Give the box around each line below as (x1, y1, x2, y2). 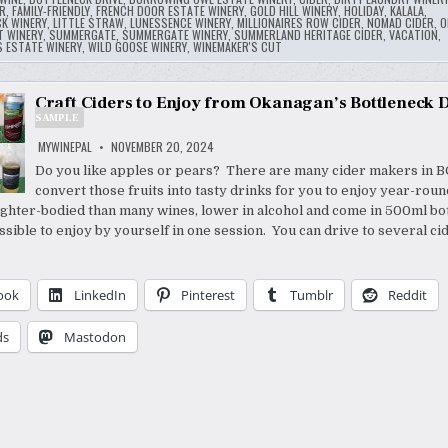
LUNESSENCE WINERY (129, 14, 231, 32)
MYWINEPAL (37, 138, 92, 156)
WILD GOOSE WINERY (87, 38, 187, 56)
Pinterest (180, 286, 235, 305)
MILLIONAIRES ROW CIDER (236, 14, 361, 32)
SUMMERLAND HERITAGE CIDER (233, 26, 383, 44)
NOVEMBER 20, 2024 (107, 138, 214, 156)
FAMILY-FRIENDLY (11, 2, 90, 20)
